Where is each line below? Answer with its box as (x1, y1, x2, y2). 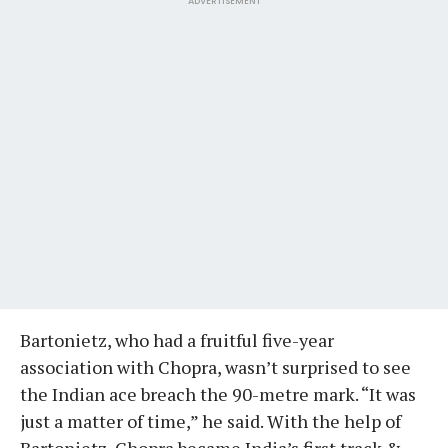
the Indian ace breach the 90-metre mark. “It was (20, 381, 416, 406)
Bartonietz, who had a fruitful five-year (20, 327, 334, 352)
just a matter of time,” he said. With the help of (20, 408, 401, 433)
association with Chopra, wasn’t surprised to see (20, 354, 411, 379)
